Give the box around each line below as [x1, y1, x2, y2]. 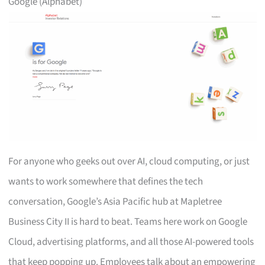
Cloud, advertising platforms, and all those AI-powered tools [8, 234, 254, 249]
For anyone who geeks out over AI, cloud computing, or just [8, 154, 250, 169]
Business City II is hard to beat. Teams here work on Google [8, 214, 248, 229]
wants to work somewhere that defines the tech [8, 174, 203, 189]
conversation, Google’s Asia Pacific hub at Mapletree [8, 194, 222, 209]
